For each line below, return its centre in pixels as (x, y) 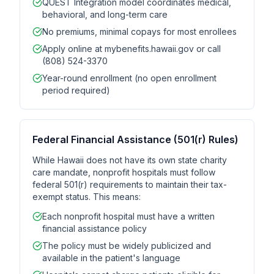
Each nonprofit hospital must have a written (128, 216)
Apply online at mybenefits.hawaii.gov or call (131, 49)
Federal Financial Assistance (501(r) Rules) (135, 139)
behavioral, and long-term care (105, 14)
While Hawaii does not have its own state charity (130, 160)
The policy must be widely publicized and (127, 246)
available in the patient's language (111, 258)
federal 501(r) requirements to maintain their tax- (130, 184)
